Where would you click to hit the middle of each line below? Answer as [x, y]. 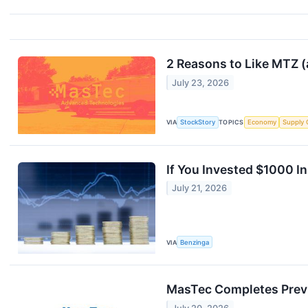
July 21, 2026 [200, 188]
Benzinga [195, 242]
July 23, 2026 [201, 82]
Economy [262, 122]
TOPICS [231, 122]
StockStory [198, 122]
